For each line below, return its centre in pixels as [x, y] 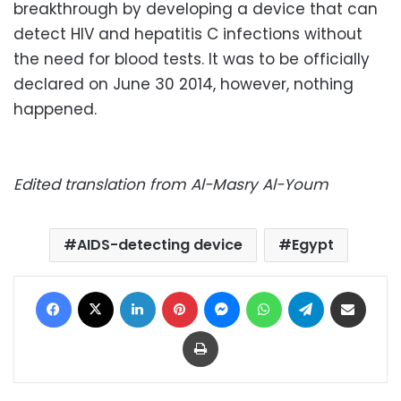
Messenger [272, 290]
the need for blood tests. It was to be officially [192, 59]
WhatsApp [311, 290]
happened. [55, 109]
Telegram [351, 290]
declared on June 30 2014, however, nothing [183, 84]
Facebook [100, 290]
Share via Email [380, 290]
